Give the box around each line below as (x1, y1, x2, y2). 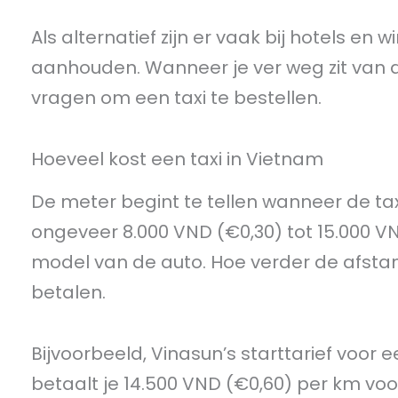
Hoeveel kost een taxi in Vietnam (31, 147, 323, 172)
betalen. (31, 280, 106, 306)
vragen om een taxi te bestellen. (31, 85, 322, 111)
